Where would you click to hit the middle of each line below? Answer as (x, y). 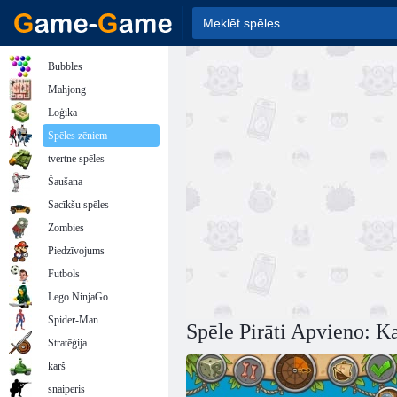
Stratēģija (67, 343)
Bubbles (65, 66)
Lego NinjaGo (78, 297)
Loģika (62, 113)
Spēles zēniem (78, 136)
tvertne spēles (76, 159)
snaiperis (66, 389)
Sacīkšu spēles (78, 205)
